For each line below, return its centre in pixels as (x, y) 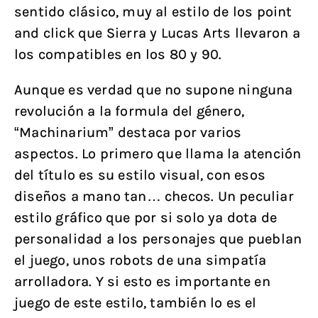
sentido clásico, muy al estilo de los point (153, 12)
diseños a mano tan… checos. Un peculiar (154, 196)
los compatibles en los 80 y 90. (118, 54)
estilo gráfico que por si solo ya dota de (146, 218)
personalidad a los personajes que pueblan (158, 239)
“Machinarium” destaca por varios (128, 132)
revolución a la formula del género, (130, 111)
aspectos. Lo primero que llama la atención (158, 154)
